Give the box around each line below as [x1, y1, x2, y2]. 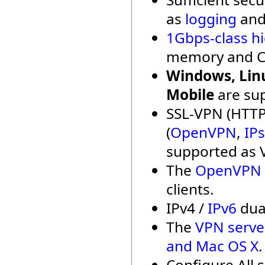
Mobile [166, 85, 214, 104]
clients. [166, 179, 214, 199]
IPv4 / [166, 198, 208, 218]
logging [185, 9, 237, 28]
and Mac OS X [166, 236, 258, 256]
